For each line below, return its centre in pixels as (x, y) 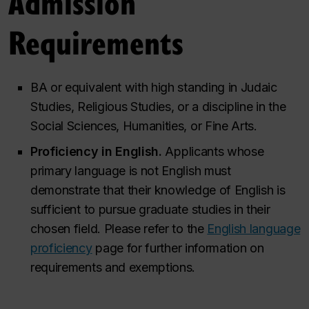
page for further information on (178, 248)
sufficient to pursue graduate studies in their (150, 209)
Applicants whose (213, 151)
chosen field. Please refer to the (119, 228)
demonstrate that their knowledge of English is (158, 190)
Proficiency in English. (96, 151)
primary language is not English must (131, 170)
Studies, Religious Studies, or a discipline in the (158, 106)
